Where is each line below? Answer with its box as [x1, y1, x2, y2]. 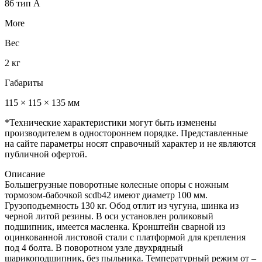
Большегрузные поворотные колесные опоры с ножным [5, 180, 229, 190]
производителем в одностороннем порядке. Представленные [5, 128, 248, 139]
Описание [5, 169, 45, 180]
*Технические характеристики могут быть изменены [5, 118, 216, 128]
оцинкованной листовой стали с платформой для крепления [5, 232, 246, 243]
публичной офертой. [5, 149, 87, 160]
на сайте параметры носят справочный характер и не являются [5, 139, 256, 149]
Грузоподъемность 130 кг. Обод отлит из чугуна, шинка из [5, 201, 239, 211]
